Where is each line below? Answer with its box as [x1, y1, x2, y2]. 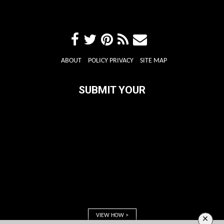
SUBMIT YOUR [78, 84, 145, 96]
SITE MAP [139, 57, 167, 65]
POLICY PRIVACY [87, 57, 133, 65]
